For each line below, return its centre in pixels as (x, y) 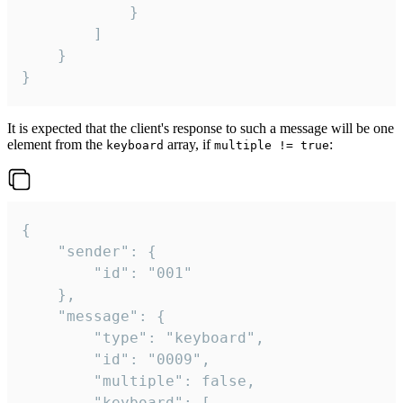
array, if (189, 145)
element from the (57, 145)
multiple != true (272, 146)
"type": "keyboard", (58, 338)
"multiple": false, (58, 381)
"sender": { (40, 252)
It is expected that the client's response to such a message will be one (201, 129)
